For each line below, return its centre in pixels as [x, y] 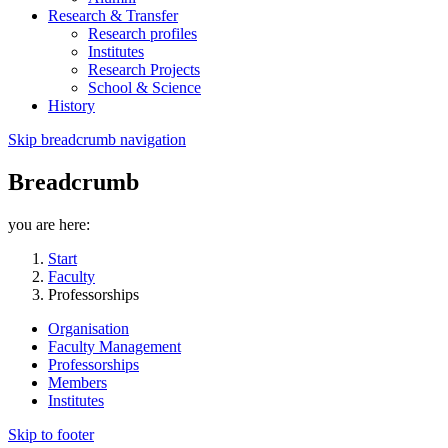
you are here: [49, 225]
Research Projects [144, 70]
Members [77, 383]
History [71, 106]
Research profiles [142, 34]
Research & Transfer [113, 16]
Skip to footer [51, 435]
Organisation [88, 329]
